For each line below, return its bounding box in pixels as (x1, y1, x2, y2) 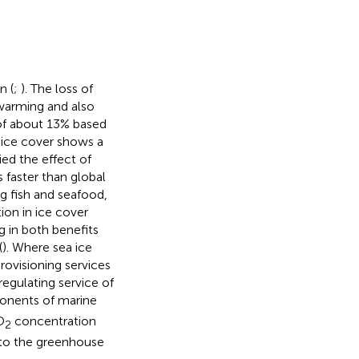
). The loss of (20, 80, 93, 96)
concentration (10, 313, 96, 329)
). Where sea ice (2, 239, 92, 255)
